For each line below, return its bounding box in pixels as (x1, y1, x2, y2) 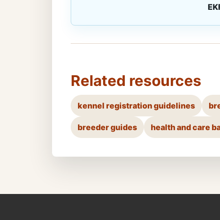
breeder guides (78, 122, 137, 132)
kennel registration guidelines (78, 100, 195, 110)
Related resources (71, 71, 201, 89)
